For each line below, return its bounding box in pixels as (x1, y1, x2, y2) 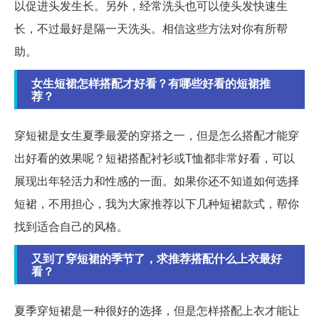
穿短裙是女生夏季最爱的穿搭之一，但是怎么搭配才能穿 (14, 126, 299, 143)
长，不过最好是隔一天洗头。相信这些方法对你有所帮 (14, 19, 288, 36)
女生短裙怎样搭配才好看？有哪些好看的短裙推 (31, 74, 271, 91)
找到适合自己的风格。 (14, 217, 128, 234)
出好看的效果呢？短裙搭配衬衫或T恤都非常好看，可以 (14, 149, 295, 166)
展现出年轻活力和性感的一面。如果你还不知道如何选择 (14, 172, 299, 189)
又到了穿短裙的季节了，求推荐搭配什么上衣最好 (31, 249, 282, 266)
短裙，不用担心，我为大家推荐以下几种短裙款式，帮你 (14, 194, 299, 211)
